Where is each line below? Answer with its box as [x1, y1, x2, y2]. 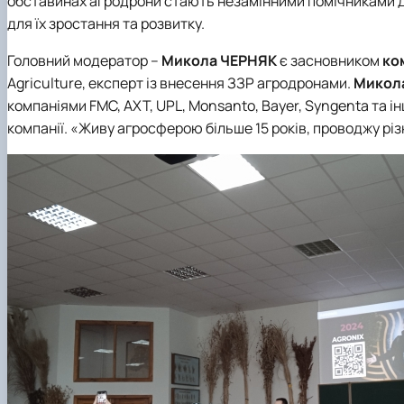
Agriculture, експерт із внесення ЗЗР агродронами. [7, 73, 353, 94]
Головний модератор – [7, 50, 161, 71]
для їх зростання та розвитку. [7, 14, 205, 34]
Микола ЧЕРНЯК [161, 50, 277, 71]
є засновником [277, 50, 382, 71]
